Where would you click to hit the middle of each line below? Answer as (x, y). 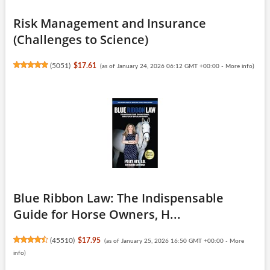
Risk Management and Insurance (109, 23)
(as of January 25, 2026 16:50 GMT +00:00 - (167, 241)
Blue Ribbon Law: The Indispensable (118, 198)
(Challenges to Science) (80, 39)
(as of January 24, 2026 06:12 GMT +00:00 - (162, 66)
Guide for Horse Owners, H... (97, 214)
